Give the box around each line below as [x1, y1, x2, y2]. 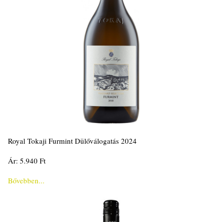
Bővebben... [8, 175, 45, 186]
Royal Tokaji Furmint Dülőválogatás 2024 [8, 136, 137, 146]
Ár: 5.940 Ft [8, 156, 46, 166]
